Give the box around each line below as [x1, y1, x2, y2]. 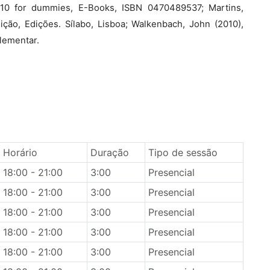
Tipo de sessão [148, 146, 218, 159]
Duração [90, 146, 129, 159]
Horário [2, 146, 37, 159]
